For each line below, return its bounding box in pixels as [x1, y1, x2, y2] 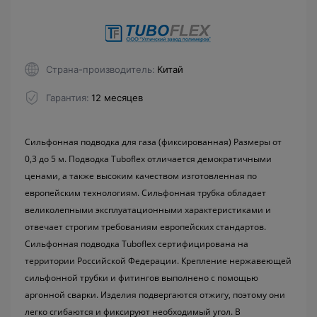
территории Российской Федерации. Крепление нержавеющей [25, 255, 292, 267]
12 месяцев [91, 91, 143, 103]
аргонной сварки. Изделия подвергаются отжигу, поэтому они [25, 289, 285, 301]
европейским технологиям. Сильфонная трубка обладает [25, 187, 266, 200]
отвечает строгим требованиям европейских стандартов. [25, 221, 266, 234]
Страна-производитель [46, 63, 152, 75]
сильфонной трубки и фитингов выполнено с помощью [25, 272, 258, 284]
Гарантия [46, 91, 86, 103]
